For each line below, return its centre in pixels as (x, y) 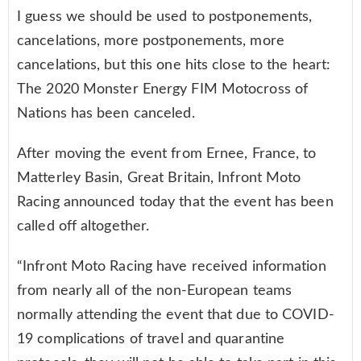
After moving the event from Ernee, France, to (167, 154)
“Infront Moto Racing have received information (172, 266)
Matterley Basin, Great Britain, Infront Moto (159, 178)
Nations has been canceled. (106, 113)
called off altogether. (83, 226)
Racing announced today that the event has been (175, 202)
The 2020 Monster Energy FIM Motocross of (163, 89)
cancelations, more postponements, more (151, 41)
